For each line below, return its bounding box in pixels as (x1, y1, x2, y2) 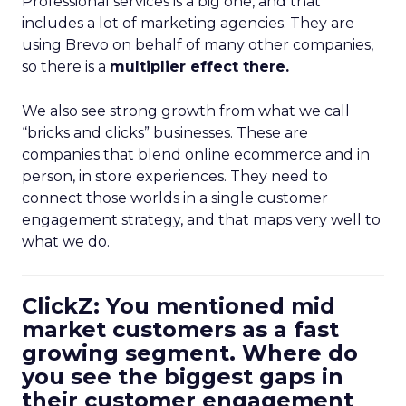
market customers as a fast (22, 316, 339, 343)
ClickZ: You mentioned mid (22, 293, 335, 319)
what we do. (22, 233, 110, 250)
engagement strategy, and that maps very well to (22, 211, 381, 228)
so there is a (22, 58, 110, 75)
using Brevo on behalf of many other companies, (22, 36, 373, 53)
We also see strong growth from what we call (22, 102, 350, 120)
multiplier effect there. (110, 58, 289, 75)
